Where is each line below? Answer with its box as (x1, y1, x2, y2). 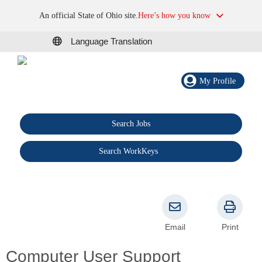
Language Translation (71, 36, 152, 47)
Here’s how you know (137, 11, 211, 20)
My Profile (199, 76, 236, 85)
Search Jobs (111, 119, 150, 129)
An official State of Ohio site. (39, 11, 138, 20)
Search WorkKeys (99, 147, 158, 156)
